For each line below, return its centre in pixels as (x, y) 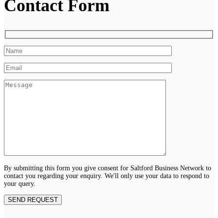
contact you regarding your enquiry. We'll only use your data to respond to (107, 176)
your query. (20, 183)
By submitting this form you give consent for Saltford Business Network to (108, 168)
